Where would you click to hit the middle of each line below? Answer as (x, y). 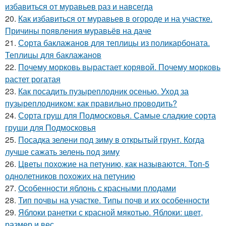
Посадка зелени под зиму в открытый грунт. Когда (111, 139)
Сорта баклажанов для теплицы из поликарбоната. (114, 43)
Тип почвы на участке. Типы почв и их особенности (114, 200)
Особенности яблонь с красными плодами (97, 188)
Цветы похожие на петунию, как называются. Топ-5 (114, 164)
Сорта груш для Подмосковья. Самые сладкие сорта (117, 115)
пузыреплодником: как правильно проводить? (91, 103)
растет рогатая (33, 79)
